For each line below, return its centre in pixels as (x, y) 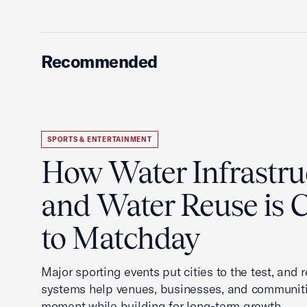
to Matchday (121, 238)
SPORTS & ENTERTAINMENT (100, 139)
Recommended (99, 61)
